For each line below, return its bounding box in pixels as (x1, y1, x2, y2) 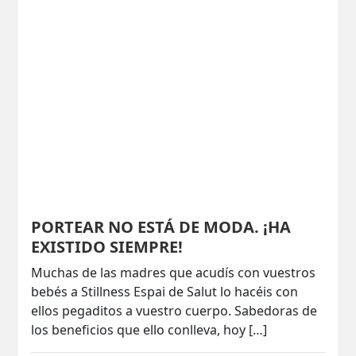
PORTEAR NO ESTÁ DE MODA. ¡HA (31, 215, 292, 238)
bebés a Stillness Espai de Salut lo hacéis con (31, 282, 299, 300)
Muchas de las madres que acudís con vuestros (31, 263, 316, 281)
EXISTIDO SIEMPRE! (31, 235, 184, 257)
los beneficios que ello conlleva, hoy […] (31, 320, 268, 339)
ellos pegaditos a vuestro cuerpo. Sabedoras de (31, 301, 318, 319)
